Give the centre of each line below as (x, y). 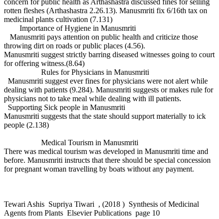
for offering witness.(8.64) (44, 63)
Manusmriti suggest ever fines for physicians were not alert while (106, 81)
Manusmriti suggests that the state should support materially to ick (105, 116)
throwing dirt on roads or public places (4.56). (75, 45)
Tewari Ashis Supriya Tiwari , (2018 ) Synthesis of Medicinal (101, 204)
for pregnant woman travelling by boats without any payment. (99, 169)
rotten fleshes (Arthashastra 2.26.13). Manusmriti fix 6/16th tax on (106, 10)
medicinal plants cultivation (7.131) (58, 19)
